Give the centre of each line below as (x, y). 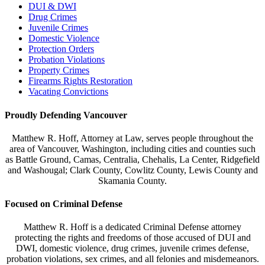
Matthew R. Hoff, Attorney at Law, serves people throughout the (132, 138)
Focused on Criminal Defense (64, 204)
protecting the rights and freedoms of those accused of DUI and (132, 238)
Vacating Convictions (68, 92)
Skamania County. (132, 180)
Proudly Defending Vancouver (66, 115)
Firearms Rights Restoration (80, 81)
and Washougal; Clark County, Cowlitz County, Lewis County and (132, 170)
